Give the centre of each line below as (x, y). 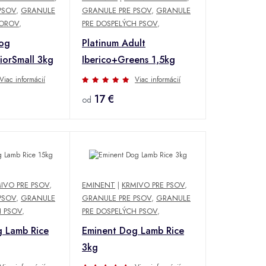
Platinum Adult (114, 43)
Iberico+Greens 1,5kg (129, 59)
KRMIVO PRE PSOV (153, 185)
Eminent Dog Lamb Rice (133, 231)
